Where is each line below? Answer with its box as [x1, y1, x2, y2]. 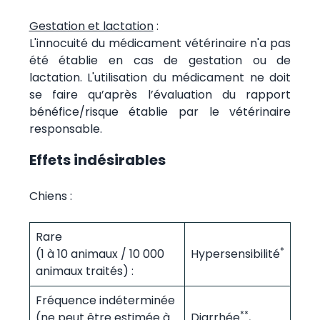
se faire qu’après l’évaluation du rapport [29, 86, 291, 103]
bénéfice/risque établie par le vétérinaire [29, 103, 291, 120]
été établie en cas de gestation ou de [29, 51, 291, 69]
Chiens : [29, 187, 72, 204]
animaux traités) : [35, 262, 134, 279]
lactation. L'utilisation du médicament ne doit [29, 69, 291, 86]
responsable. [29, 120, 102, 137]
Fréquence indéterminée [35, 291, 175, 309]
